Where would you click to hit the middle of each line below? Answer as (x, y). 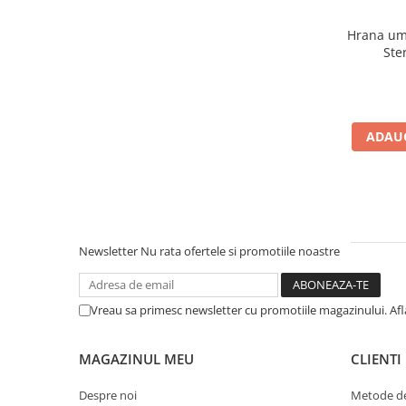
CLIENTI (376, 359)
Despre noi (108, 395)
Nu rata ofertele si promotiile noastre (240, 251)
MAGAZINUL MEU (136, 359)
